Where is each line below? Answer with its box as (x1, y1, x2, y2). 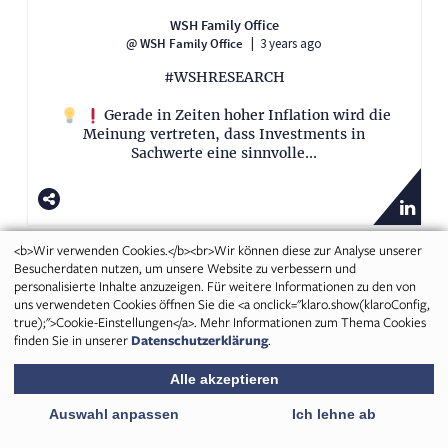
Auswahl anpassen (49, 406, 179, 422)
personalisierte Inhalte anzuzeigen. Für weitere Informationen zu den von (14, 277, 416, 295)
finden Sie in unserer (14, 331, 131, 349)
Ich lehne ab (292, 406, 376, 422)
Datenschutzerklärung (131, 331, 268, 349)
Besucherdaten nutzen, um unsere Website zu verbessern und (14, 259, 356, 277)
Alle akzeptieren (169, 371, 279, 387)
